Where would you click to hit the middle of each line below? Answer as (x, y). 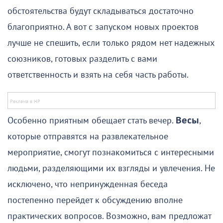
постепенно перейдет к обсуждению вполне (95, 201)
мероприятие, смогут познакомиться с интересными (111, 153)
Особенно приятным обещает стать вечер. (92, 121)
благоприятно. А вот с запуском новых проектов (103, 27)
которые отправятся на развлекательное (88, 137)
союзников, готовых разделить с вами (82, 59)
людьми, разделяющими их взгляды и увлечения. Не (111, 169)
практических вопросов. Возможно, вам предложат (109, 217)
